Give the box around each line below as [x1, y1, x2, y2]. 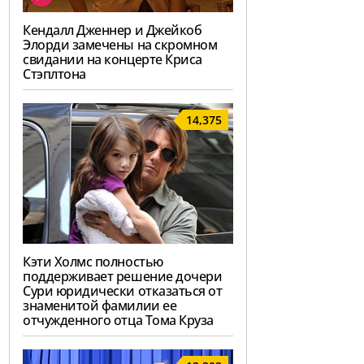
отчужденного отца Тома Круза [23, 311, 214, 330]
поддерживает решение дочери [23, 267, 223, 286]
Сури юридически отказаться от [23, 282, 223, 301]
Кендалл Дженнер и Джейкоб [23, 21, 202, 40]
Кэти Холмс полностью [23, 253, 163, 271]
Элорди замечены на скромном [23, 36, 218, 54]
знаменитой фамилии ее [23, 297, 177, 315]
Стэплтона [23, 65, 86, 84]
